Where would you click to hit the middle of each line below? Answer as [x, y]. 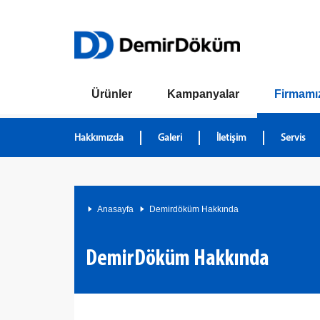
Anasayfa [115, 209]
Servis [293, 138]
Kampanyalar [203, 94]
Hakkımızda [99, 138]
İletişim [231, 138]
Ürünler [112, 94]
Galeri [170, 138]
